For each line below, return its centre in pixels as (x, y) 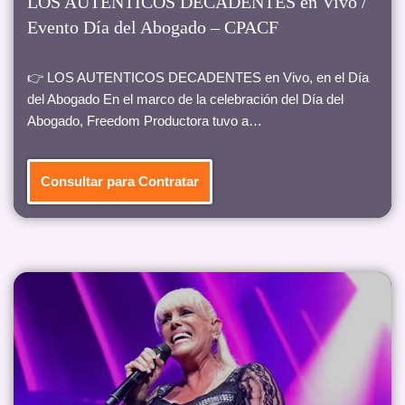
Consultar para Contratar (120, 182)
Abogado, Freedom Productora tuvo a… (146, 121)
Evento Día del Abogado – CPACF (153, 28)
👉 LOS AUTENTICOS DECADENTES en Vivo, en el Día (198, 78)
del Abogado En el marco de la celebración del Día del (185, 99)
